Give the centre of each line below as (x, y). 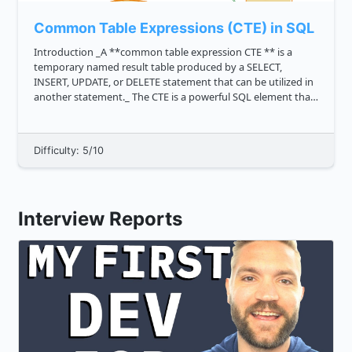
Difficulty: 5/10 (69, 151)
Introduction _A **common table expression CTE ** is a (65, 52)
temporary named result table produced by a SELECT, (158, 67)
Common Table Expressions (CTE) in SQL (174, 28)
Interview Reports (100, 219)
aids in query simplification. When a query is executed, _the (171, 112)
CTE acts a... (60, 127)
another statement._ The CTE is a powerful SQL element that (174, 97)
